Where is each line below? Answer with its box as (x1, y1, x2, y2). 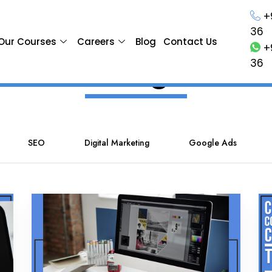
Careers (76, 35, 115, 48)
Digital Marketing (84, 137, 149, 149)
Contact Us (163, 35, 217, 48)
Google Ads (189, 137, 237, 149)
